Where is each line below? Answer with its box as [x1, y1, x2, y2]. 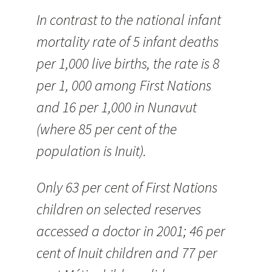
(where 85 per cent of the [36, 120, 177, 138]
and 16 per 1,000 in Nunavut [36, 98, 197, 117]
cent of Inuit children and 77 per [36, 243, 217, 262]
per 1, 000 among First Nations [36, 76, 211, 95]
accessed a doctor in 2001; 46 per [36, 222, 225, 240]
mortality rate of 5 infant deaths [36, 32, 219, 51]
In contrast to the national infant [36, 10, 221, 29]
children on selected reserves [36, 200, 201, 219]
